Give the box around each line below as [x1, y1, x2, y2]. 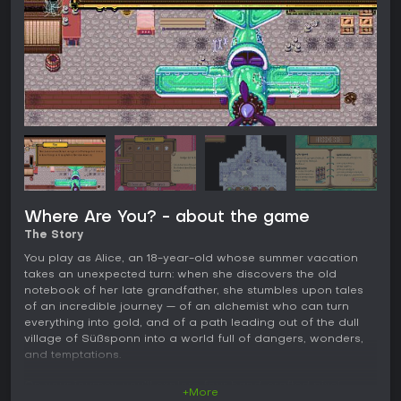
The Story [24, 229, 83, 241]
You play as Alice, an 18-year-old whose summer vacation [24, 252, 358, 264]
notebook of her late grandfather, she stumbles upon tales [24, 285, 363, 296]
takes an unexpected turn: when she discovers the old [24, 269, 337, 280]
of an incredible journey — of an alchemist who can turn [24, 301, 349, 312]
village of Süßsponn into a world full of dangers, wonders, [24, 333, 363, 345]
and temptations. [24, 349, 121, 361]
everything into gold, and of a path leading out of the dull [24, 317, 359, 328]
